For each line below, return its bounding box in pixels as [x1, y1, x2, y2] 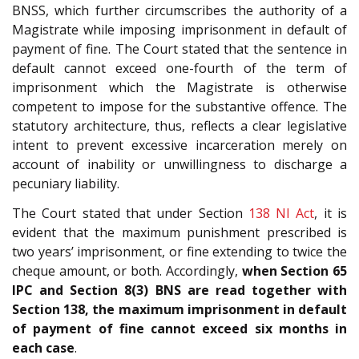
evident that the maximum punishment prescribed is [12, 223, 347, 241]
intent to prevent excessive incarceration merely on [12, 136, 347, 155]
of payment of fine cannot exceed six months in [12, 319, 347, 337]
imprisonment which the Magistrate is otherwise [12, 79, 347, 97]
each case [12, 338, 75, 357]
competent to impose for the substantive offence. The [12, 98, 347, 116]
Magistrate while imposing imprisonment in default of [12, 21, 347, 39]
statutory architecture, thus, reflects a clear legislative [12, 117, 347, 135]
